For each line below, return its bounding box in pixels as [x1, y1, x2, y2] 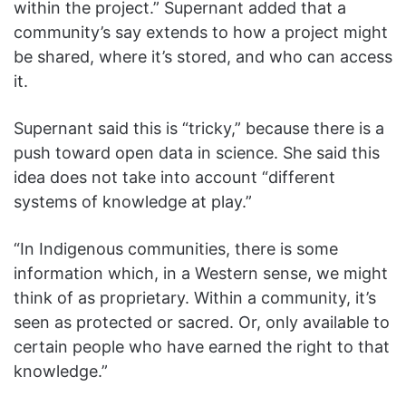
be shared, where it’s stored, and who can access [14, 47, 392, 67]
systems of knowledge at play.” [14, 192, 252, 212]
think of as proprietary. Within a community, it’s [14, 288, 376, 308]
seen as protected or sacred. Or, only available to [14, 313, 390, 333]
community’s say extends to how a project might [14, 23, 388, 43]
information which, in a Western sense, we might [14, 264, 388, 284]
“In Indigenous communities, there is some [14, 239, 338, 259]
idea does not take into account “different [14, 168, 335, 188]
